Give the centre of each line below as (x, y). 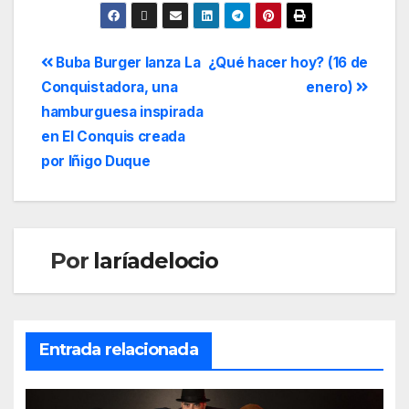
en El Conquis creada (113, 137)
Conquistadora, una (110, 88)
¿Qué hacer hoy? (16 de (288, 63)
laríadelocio (156, 261)
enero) (331, 88)
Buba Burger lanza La (126, 63)
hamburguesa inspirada (122, 112)
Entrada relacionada (118, 349)
